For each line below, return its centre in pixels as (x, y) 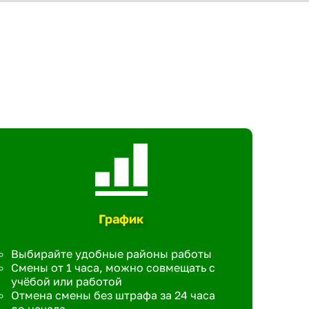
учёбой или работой (66, 281)
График (121, 219)
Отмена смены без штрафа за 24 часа (113, 295)
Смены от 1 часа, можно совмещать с (113, 268)
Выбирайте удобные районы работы (111, 254)
